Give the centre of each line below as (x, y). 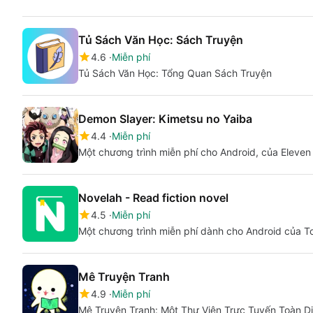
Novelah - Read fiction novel (153, 198)
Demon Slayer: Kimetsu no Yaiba (165, 119)
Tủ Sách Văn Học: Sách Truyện (161, 40)
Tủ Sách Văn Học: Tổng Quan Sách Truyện (175, 73)
